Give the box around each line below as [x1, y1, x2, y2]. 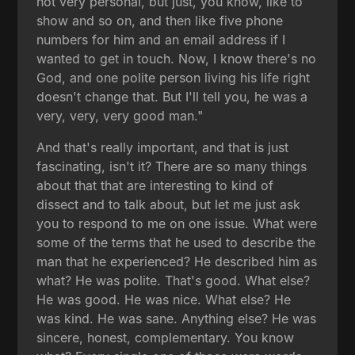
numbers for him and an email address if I [36, 31, 286, 48]
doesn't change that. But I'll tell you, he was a [36, 88, 308, 105]
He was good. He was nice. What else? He [36, 291, 292, 307]
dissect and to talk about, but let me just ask [36, 196, 301, 212]
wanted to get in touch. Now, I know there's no [36, 50, 317, 67]
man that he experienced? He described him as [36, 253, 318, 269]
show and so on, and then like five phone [36, 12, 284, 29]
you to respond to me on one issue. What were [36, 215, 318, 231]
